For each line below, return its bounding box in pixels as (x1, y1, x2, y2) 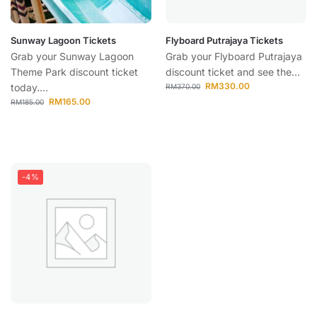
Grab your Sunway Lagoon (11, 50, 134, 62)
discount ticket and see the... (166, 66, 300, 78)
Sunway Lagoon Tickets (11, 35, 116, 46)
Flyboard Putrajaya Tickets (166, 35, 283, 46)
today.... (11, 81, 48, 93)
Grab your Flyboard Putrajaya (166, 50, 302, 62)
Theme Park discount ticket (11, 66, 138, 78)
